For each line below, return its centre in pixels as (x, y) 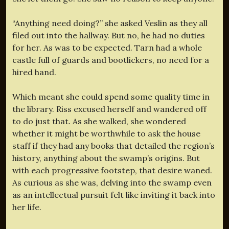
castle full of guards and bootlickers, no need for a (111, 60)
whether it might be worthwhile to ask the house (106, 133)
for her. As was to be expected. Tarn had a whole (107, 47)
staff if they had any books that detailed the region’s (113, 145)
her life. (27, 207)
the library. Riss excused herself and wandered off (109, 109)
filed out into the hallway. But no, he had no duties (109, 35)
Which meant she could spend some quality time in (111, 96)
